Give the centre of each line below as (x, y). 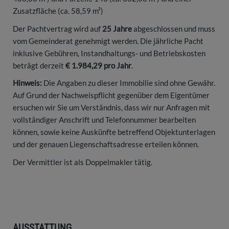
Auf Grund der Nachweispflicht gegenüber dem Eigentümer (111, 95)
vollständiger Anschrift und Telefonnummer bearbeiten (104, 120)
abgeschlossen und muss (174, 28)
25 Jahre (117, 28)
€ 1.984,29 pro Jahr (98, 65)
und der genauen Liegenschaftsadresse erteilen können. (106, 144)
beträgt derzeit (39, 65)
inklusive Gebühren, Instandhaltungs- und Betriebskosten (109, 53)
